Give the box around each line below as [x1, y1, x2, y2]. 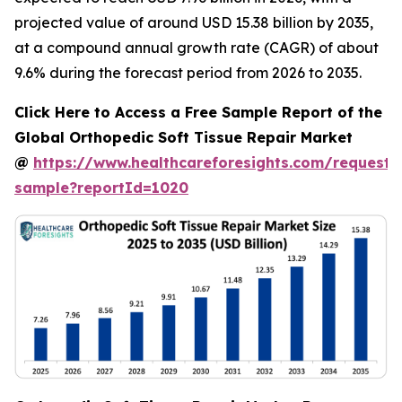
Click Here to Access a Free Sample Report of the [14, 103, 382, 121]
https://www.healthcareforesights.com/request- [33, 153, 398, 171]
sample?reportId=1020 [14, 179, 188, 197]
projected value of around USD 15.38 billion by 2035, [14, 13, 373, 31]
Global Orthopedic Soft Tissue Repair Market [14, 128, 353, 146]
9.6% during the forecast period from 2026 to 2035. [14, 64, 362, 82]
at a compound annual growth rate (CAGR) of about [14, 39, 379, 57]
